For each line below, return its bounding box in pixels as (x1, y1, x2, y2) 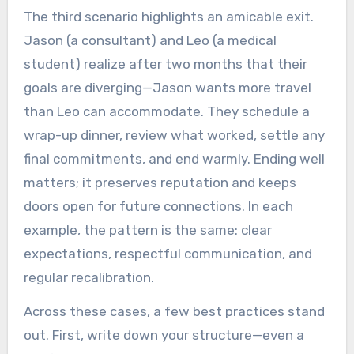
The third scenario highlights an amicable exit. (23, 8, 314, 24)
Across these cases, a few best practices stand (23, 303, 325, 319)
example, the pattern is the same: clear (23, 221, 272, 238)
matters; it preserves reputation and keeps (23, 174, 296, 190)
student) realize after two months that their (23, 55, 307, 72)
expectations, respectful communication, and (23, 245, 312, 262)
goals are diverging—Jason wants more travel (23, 79, 311, 96)
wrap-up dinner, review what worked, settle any (23, 126, 325, 143)
